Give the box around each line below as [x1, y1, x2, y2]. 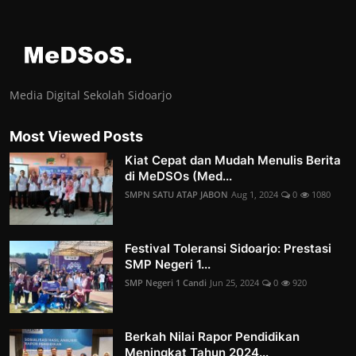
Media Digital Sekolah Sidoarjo [10, 87, 172, 103]
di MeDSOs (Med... [125, 168, 232, 184]
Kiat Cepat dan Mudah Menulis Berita [125, 152, 341, 168]
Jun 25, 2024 [210, 276, 259, 288]
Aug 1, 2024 [231, 188, 278, 200]
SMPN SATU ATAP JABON [125, 188, 228, 200]
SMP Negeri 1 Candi [125, 276, 207, 288]
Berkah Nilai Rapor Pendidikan [125, 328, 300, 344]
